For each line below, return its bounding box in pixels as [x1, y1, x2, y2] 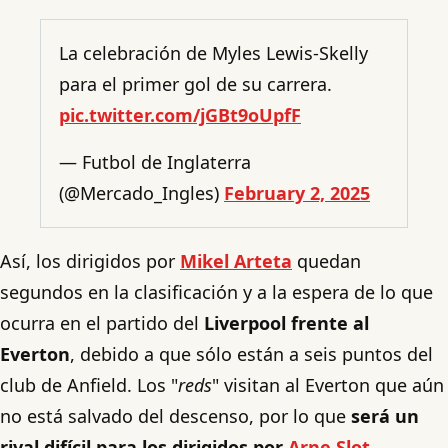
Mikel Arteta [180, 248, 292, 273]
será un [351, 403, 419, 428]
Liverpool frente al [204, 310, 369, 335]
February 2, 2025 [224, 180, 370, 205]
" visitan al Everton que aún [212, 372, 444, 397]
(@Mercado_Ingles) [59, 180, 224, 205]
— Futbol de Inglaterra [59, 149, 251, 174]
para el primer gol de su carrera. [59, 71, 332, 96]
